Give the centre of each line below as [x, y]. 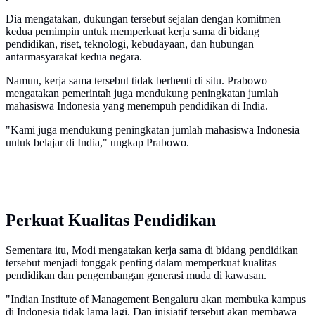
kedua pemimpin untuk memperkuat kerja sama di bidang [133, 32]
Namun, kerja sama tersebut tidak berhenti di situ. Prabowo [136, 81]
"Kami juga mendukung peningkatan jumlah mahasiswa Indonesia [153, 130]
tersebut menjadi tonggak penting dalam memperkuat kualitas [141, 263]
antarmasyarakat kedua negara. [74, 57]
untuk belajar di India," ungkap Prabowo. [97, 143]
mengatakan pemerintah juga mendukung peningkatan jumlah [142, 94]
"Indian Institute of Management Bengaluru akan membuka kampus [156, 300]
